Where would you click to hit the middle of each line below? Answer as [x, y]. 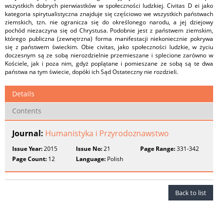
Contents [27, 111]
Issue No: [89, 149]
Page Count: [29, 159]
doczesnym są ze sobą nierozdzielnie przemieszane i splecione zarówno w [109, 55]
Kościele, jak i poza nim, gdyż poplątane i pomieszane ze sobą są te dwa [109, 64]
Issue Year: [27, 149]
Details [23, 94]
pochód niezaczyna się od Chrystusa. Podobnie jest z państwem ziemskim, [109, 30]
